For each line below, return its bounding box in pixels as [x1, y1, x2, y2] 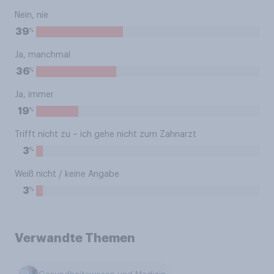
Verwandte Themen [15, 232, 135, 244]
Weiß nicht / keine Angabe [15, 170, 119, 179]
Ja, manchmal [15, 51, 70, 59]
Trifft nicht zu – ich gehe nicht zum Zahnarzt [15, 130, 196, 139]
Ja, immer [15, 91, 54, 99]
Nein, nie [15, 11, 48, 20]
